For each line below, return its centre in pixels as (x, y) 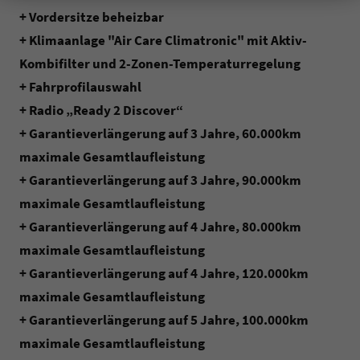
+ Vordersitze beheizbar (92, 17)
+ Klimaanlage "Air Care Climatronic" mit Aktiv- (163, 41)
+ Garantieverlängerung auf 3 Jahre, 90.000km (160, 180)
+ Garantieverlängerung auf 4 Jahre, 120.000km (164, 274)
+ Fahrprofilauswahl (80, 87)
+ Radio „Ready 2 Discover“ (101, 110)
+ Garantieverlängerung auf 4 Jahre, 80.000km (160, 227)
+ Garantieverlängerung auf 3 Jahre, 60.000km (160, 134)
